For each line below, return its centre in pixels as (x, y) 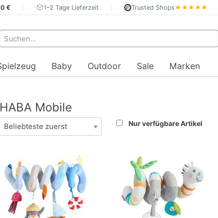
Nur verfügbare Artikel (165, 124)
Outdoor (104, 66)
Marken (185, 66)
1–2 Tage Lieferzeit (72, 7)
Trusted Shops (153, 7)
